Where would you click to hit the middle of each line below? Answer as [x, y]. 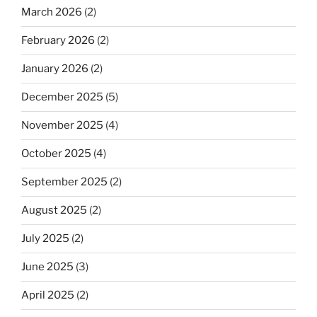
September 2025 [64, 182]
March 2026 [52, 12]
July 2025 [45, 239]
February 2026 [58, 41]
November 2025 [62, 126]
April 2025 [48, 295]
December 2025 [62, 97]
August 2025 [54, 211]
